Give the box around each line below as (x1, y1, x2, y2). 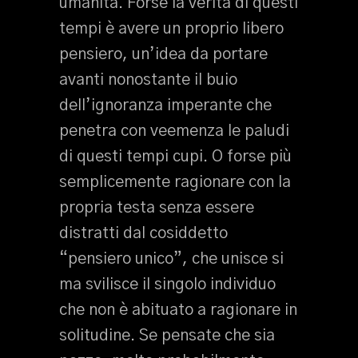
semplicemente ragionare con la (59, 174, 291, 190)
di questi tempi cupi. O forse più (59, 149, 292, 165)
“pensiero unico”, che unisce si (59, 251, 284, 267)
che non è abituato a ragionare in (59, 302, 297, 318)
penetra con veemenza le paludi (59, 123, 289, 139)
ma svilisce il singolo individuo (59, 276, 276, 292)
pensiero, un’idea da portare (59, 46, 268, 62)
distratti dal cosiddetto (59, 225, 228, 241)
